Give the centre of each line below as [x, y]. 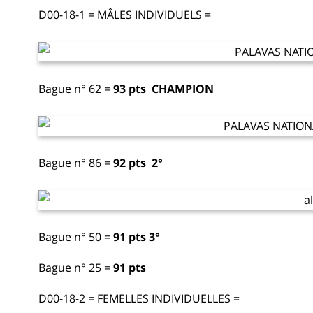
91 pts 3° [135, 236]
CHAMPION [183, 88]
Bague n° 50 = [74, 236]
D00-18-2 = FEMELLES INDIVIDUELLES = [139, 298]
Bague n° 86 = [74, 162]
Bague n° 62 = [76, 88]
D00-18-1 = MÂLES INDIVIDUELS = [125, 14]
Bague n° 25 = [76, 267]
